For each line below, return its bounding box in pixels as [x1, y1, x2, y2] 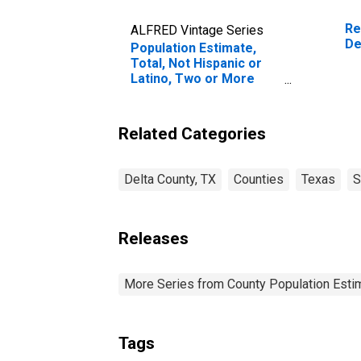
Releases [118, 228, 189, 248]
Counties [234, 171, 284, 187]
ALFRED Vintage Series [131, 22, 263, 38]
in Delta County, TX [131, 101, 245, 117]
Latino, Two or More [131, 70, 255, 86]
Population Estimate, [131, 39, 256, 56]
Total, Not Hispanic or [131, 55, 262, 71]
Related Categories [118, 123, 266, 143]
